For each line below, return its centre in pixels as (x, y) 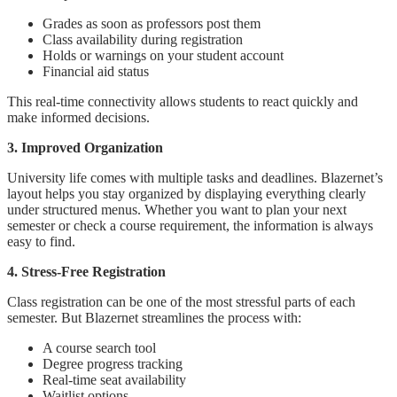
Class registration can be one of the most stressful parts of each (181, 301)
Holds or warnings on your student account (163, 55)
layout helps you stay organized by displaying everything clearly (187, 193)
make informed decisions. (78, 117)
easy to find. (41, 241)
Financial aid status (96, 71)
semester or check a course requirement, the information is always (190, 225)
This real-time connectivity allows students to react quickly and (183, 101)
